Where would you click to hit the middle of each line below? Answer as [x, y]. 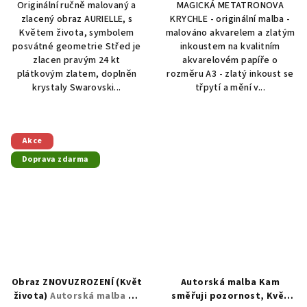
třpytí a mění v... [230, 87]
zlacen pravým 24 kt [77, 60]
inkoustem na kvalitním [230, 46]
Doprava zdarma [56, 159]
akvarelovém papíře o [230, 60]
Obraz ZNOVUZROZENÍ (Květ [77, 282]
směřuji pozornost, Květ [230, 296]
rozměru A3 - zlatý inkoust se [230, 74]
